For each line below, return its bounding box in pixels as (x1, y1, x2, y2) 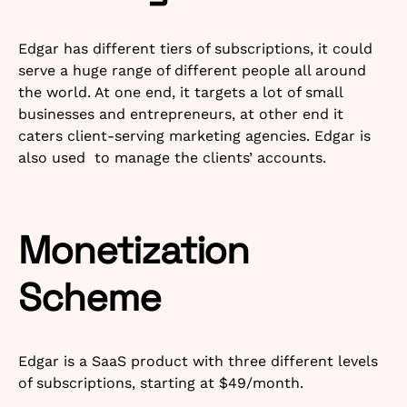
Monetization (18, 225, 250, 274)
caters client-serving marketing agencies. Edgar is (18, 126, 371, 144)
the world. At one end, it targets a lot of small (18, 83, 342, 101)
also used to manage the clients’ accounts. (18, 148, 326, 166)
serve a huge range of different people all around (18, 61, 366, 79)
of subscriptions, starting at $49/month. (18, 373, 303, 392)
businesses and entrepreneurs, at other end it (18, 104, 343, 123)
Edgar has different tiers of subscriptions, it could (18, 39, 372, 57)
